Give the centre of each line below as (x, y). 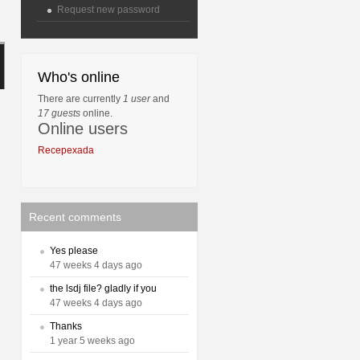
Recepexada (66, 150)
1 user (137, 99)
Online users (83, 129)
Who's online (79, 77)
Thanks (66, 326)
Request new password (108, 10)
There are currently (80, 99)
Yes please (74, 251)
